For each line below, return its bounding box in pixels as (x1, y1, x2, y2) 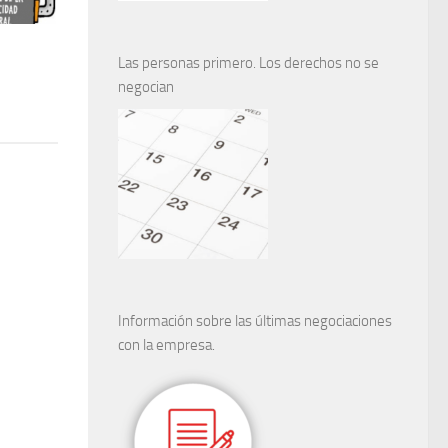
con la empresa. (118, 336, 215, 355)
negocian (118, 78, 174, 97)
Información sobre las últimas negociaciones (118, 312, 392, 331)
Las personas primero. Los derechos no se (118, 54, 379, 73)
